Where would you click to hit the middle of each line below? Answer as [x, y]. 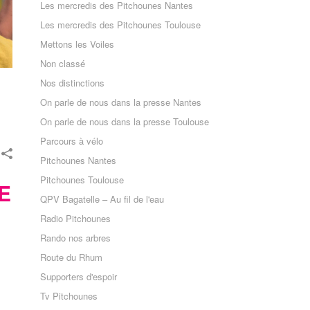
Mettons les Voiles [77, 44]
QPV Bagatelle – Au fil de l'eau [102, 199]
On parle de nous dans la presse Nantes [121, 102]
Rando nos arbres [76, 238]
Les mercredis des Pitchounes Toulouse [121, 25]
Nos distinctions [73, 83]
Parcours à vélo [72, 141]
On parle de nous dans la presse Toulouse [125, 121]
